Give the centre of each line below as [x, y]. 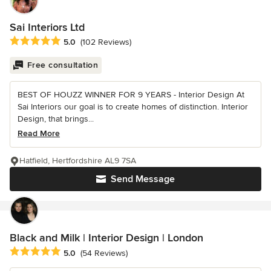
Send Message [143, 179]
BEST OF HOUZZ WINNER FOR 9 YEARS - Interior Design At [131, 95]
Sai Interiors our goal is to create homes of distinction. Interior [133, 107]
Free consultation [62, 65]
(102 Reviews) [106, 42]
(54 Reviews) [104, 253]
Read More [39, 134]
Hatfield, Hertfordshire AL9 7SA [78, 161]
